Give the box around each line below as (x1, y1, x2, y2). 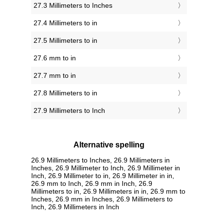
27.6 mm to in (34, 54, 76, 62)
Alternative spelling (73, 141, 145, 149)
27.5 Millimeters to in (34, 36, 97, 45)
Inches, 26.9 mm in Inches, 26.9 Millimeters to (31, 195, 173, 203)
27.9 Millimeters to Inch (34, 107, 105, 115)
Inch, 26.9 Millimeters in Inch (31, 202, 119, 211)
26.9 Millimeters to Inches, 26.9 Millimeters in (31, 156, 170, 164)
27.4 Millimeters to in (34, 19, 97, 27)
